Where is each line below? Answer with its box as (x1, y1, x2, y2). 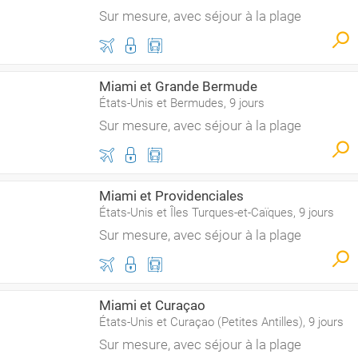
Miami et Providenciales (99, 188, 244, 204)
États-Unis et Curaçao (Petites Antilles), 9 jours (99, 315, 344, 329)
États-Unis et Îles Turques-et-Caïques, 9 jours (99, 205, 334, 220)
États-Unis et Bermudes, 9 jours (99, 96, 265, 110)
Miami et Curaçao (99, 297, 205, 313)
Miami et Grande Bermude (99, 78, 257, 94)
